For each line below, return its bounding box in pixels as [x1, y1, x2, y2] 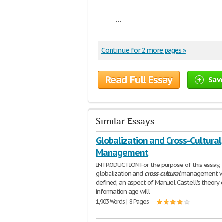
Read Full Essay [105, 73, 172, 86]
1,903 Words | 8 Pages [96, 198, 149, 205]
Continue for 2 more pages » [101, 46, 186, 55]
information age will [96, 187, 150, 196]
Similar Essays [96, 116, 154, 127]
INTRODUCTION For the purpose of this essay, [96, 161, 220, 169]
